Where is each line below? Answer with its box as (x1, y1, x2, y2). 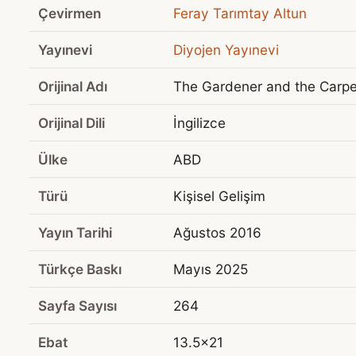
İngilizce (173, 114, 226, 132)
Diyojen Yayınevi (173, 41, 279, 59)
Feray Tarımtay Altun (173, 5, 307, 22)
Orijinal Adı (38, 78, 107, 95)
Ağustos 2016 (173, 224, 261, 242)
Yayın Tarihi (38, 224, 112, 242)
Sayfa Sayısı (38, 297, 117, 315)
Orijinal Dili (38, 114, 105, 132)
